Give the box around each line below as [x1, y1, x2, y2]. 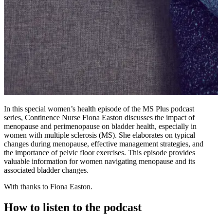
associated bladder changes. [4, 166, 89, 175]
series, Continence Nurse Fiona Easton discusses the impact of [4, 113, 195, 122]
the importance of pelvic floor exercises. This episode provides [4, 148, 195, 157]
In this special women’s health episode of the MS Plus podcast [4, 105, 194, 113]
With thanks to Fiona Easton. [4, 182, 92, 191]
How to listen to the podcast [4, 201, 142, 214]
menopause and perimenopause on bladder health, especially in [4, 122, 197, 131]
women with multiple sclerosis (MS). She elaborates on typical [4, 131, 195, 140]
